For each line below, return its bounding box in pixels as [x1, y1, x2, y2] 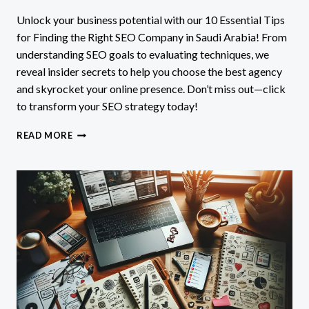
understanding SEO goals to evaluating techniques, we [17, 47, 269, 61]
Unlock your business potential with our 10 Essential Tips [17, 12, 285, 26]
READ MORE [17, 129, 73, 141]
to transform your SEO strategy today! [17, 99, 198, 112]
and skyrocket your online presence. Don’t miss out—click [17, 81, 286, 95]
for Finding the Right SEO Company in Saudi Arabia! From [17, 30, 287, 43]
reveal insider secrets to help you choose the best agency [17, 64, 282, 78]
